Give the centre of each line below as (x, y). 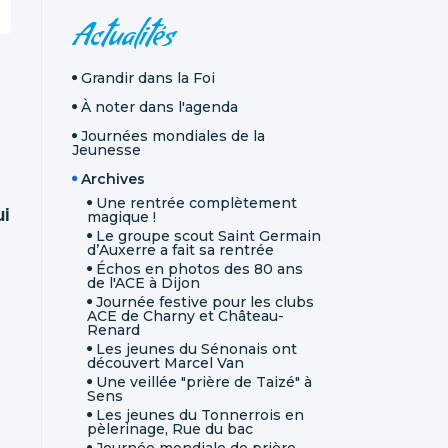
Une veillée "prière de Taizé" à (204, 381)
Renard (113, 329)
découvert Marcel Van (165, 362)
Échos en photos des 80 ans (199, 268)
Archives (113, 178)
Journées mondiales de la (173, 135)
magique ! (121, 216)
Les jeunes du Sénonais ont (196, 348)
